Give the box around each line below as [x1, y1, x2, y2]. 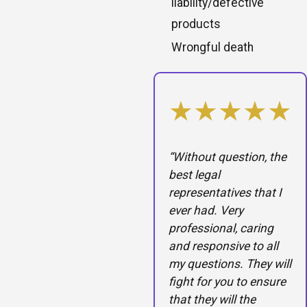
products [171, 16, 221, 31]
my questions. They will [169, 257, 291, 271]
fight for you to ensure [169, 275, 286, 289]
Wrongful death [171, 40, 254, 55]
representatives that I [169, 186, 282, 200]
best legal [169, 168, 220, 182]
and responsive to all [169, 239, 278, 254]
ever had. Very [169, 204, 243, 218]
